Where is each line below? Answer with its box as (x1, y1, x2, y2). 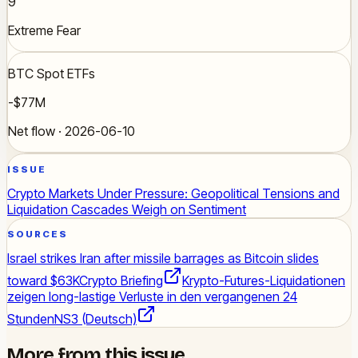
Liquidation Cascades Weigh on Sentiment (7, 201, 246, 217)
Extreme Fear (8, 22, 81, 38)
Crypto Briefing (79, 272, 163, 288)
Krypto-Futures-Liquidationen (182, 272, 345, 288)
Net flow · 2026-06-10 (8, 122, 135, 139)
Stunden (7, 310, 54, 327)
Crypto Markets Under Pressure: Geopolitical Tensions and (7, 185, 340, 201)
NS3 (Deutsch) (54, 310, 137, 327)
